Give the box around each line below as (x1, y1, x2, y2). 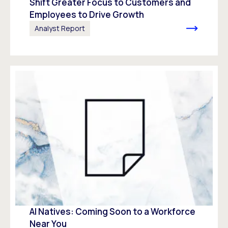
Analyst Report (35, 23, 85, 33)
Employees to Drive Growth (30, 8, 144, 20)
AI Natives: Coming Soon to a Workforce (30, 205, 195, 217)
